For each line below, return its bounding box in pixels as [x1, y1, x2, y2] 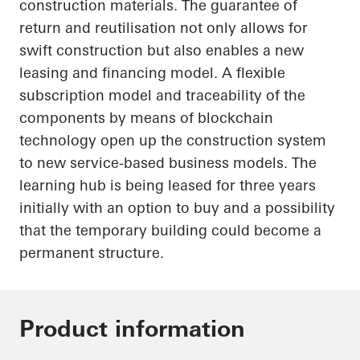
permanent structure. [19, 243, 164, 263]
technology [19, 131, 100, 150]
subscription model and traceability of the [19, 86, 305, 105]
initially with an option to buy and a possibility [19, 198, 335, 218]
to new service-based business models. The [19, 153, 317, 173]
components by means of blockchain [19, 108, 273, 128]
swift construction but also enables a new [19, 41, 304, 60]
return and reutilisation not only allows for [19, 18, 308, 38]
